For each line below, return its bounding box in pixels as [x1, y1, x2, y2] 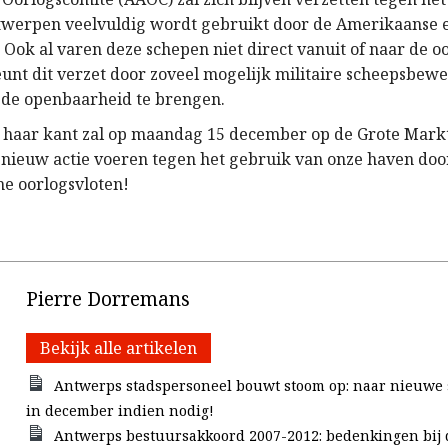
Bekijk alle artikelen [40, 337, 198, 359]
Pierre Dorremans [26, 285, 191, 312]
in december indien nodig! [26, 401, 215, 420]
